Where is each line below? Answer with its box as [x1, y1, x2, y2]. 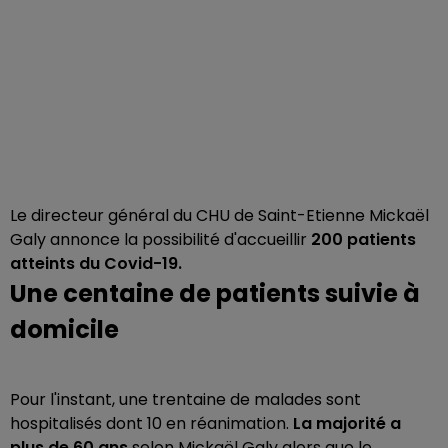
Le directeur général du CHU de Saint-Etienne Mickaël [10, 203, 429, 227]
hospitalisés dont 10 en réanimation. [10, 411, 293, 435]
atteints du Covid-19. [10, 251, 182, 275]
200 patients [311, 227, 416, 251]
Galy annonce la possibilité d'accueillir [10, 227, 311, 251]
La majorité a [293, 411, 401, 435]
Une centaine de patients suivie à [10, 276, 420, 310]
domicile [10, 312, 119, 346]
